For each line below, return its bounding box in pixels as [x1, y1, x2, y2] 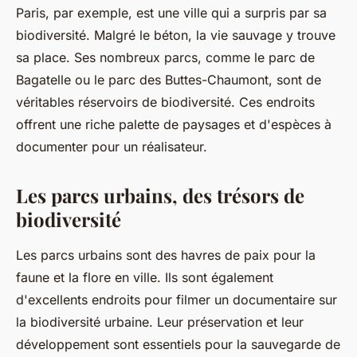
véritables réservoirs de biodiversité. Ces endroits [16, 94, 315, 110]
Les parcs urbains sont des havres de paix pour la [16, 247, 316, 263]
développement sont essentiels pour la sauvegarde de [16, 336, 340, 352]
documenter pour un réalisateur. [16, 139, 207, 155]
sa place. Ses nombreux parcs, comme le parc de [16, 49, 315, 65]
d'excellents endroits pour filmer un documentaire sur [16, 292, 337, 308]
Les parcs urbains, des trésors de [16, 182, 304, 208]
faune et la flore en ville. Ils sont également [16, 269, 273, 285]
